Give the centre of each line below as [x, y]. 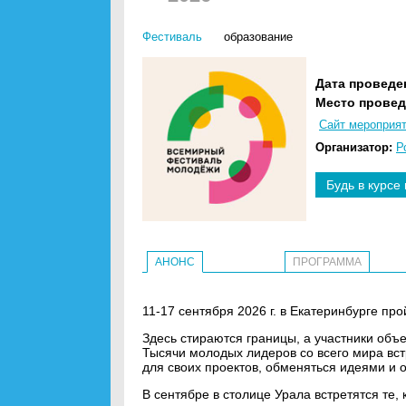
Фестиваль [172, 37]
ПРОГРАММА [327, 262]
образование [258, 37]
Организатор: [354, 147]
